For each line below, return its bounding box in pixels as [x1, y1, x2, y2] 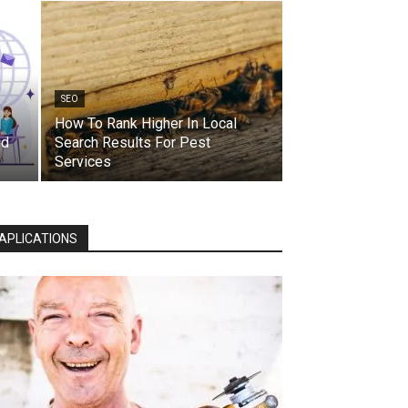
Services [55, 153, 111, 170]
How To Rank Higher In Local [55, 115, 237, 132]
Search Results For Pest [55, 134, 210, 151]
